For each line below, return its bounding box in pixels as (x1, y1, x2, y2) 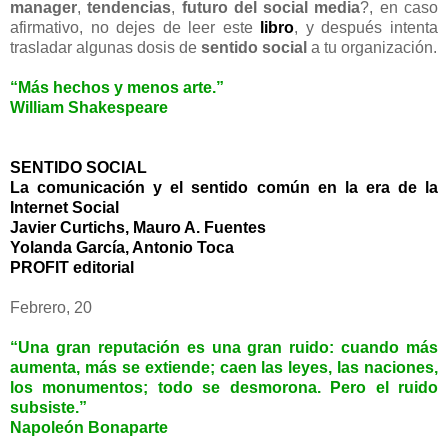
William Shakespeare (10, 98, 168, 116)
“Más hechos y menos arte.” (10, 78, 224, 96)
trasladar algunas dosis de (10, 38, 201, 56)
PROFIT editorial (10, 258, 134, 276)
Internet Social (10, 198, 119, 216)
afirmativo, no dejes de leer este (10, 18, 261, 36)
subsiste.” (10, 398, 87, 416)
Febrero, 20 (10, 298, 92, 316)
